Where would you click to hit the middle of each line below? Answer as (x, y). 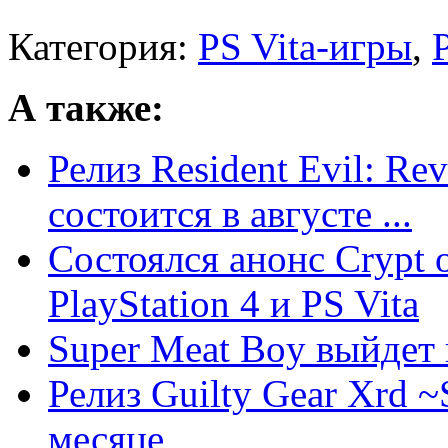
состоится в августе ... (230, 214)
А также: (86, 108)
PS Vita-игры (305, 47)
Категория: (103, 47)
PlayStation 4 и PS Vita (233, 304)
